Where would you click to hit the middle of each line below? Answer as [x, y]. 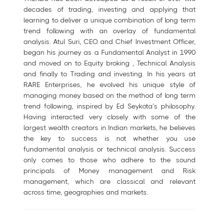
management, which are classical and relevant [109, 181]
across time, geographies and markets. [86, 192]
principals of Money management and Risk [109, 171]
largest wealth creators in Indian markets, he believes [109, 128]
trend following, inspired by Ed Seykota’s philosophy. [109, 106]
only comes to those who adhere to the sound [109, 160]
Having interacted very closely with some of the [109, 117]
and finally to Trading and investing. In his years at [109, 74]
